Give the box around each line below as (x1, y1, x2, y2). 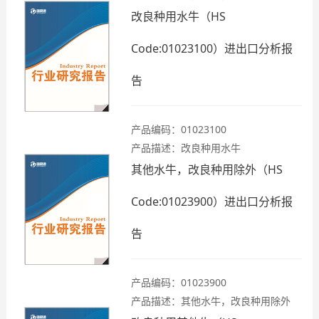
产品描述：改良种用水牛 (131, 141, 241, 155)
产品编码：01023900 (131, 276, 226, 289)
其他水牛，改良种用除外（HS (131, 162, 283, 177)
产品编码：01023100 (131, 122, 226, 136)
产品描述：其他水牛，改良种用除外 (131, 294, 291, 308)
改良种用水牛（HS (131, 9, 226, 24)
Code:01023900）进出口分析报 (131, 194, 293, 209)
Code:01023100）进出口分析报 (131, 41, 293, 56)
